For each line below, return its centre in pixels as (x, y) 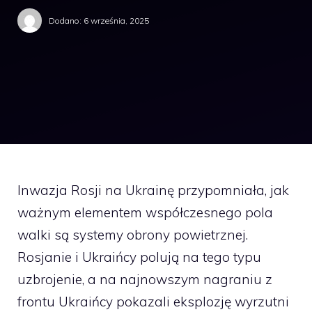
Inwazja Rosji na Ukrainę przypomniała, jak (153, 190)
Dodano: (66, 20)
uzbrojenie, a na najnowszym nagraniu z (145, 279)
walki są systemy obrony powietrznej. (133, 235)
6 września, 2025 (116, 20)
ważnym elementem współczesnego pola (145, 212)
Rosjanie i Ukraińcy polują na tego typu (139, 257)
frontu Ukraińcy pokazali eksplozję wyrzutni (153, 302)
